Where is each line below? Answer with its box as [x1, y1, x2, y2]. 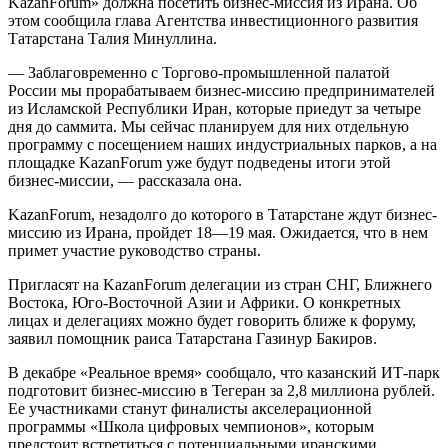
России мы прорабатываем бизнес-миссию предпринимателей [8, 81, 435, 99]
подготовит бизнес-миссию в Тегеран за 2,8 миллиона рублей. [8, 381, 435, 399]
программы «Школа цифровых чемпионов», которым [8, 417, 374, 435]
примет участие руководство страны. [8, 241, 261, 259]
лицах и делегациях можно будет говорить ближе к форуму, [8, 311, 416, 329]
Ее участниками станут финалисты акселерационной [8, 399, 372, 417]
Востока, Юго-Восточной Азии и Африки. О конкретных [8, 293, 401, 311]
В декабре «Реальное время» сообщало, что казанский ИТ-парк [8, 363, 440, 381]
